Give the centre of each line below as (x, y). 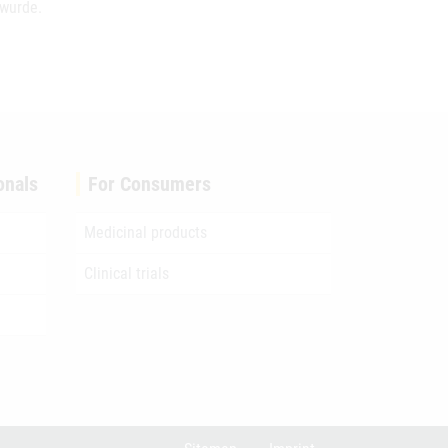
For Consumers (149, 184)
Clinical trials (126, 273)
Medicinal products (145, 232)
